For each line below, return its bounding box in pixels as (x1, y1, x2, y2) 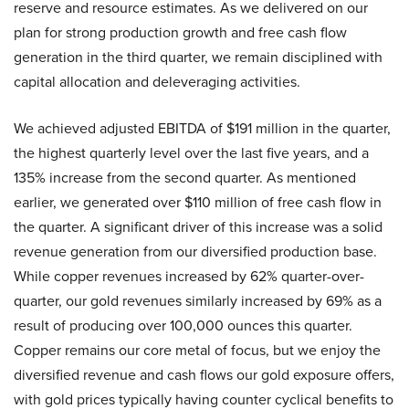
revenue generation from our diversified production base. (14, 241, 377, 263)
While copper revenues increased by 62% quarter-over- (14, 266, 364, 288)
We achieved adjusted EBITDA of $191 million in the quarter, (14, 118, 391, 140)
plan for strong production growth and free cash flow (14, 22, 347, 44)
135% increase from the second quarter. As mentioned (14, 167, 356, 189)
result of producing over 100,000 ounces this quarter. (14, 315, 352, 337)
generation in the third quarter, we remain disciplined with (14, 47, 383, 68)
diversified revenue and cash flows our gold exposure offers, (14, 364, 394, 386)
